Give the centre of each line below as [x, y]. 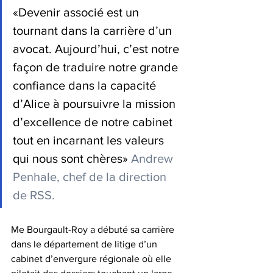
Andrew [154, 158]
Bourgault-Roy [57, 229]
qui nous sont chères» [70, 158]
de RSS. [37, 195]
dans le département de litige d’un [85, 244]
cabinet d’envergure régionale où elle [92, 258]
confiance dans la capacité [86, 85]
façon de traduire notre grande [97, 67]
